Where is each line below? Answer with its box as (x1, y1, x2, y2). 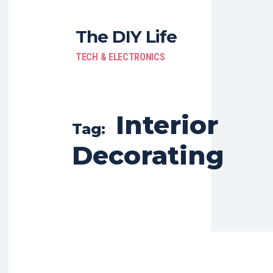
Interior (116, 109, 218, 141)
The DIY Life (76, 26, 177, 47)
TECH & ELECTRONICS (76, 51, 165, 63)
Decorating (72, 140, 224, 171)
